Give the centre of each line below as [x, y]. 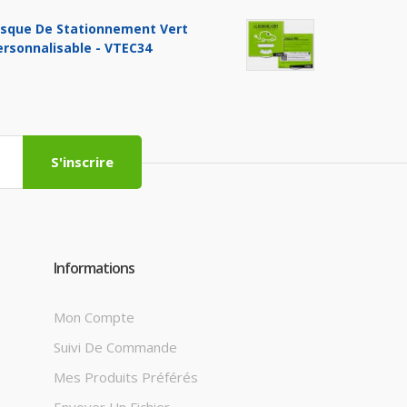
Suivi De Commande [115, 347]
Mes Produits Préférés [126, 377]
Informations [94, 268]
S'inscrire [82, 162]
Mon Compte [94, 318]
